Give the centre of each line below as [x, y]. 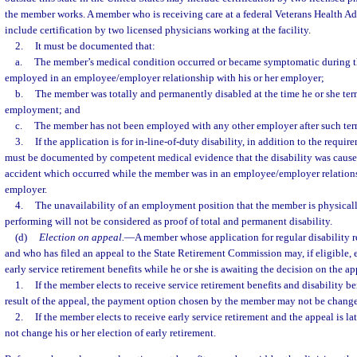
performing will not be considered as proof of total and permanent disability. [169, 221]
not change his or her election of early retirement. [110, 333]
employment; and [43, 110]
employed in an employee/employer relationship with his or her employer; [165, 78]
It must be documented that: [95, 46]
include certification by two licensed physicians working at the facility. [158, 30]
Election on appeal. [81, 237]
